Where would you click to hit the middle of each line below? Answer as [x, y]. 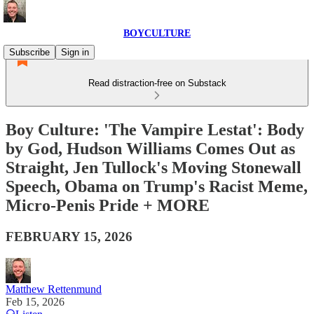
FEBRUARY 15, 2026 [69, 236]
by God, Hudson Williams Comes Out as [150, 148]
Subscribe [29, 52]
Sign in [75, 52]
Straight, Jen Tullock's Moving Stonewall [153, 167]
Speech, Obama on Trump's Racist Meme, [157, 186]
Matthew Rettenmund [54, 289]
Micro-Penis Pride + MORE [108, 205]
